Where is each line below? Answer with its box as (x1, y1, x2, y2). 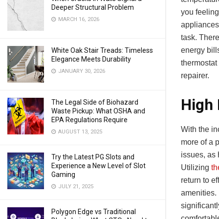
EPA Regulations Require (51, 116, 128, 124)
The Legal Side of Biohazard (51, 98, 138, 106)
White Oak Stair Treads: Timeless (51, 46, 153, 54)
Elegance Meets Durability (51, 55, 131, 63)
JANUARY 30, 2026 (57, 68, 105, 74)
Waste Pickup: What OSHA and (51, 107, 145, 115)
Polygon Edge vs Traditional (51, 208, 136, 216)
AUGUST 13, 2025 (57, 129, 102, 135)
